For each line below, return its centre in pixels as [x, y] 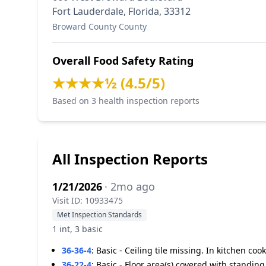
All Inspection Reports [130, 159]
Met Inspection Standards [99, 215]
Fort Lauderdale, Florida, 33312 [121, 11]
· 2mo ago [130, 186]
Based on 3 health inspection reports [126, 101]
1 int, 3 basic [77, 229]
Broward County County [99, 26]
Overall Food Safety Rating [123, 61]
